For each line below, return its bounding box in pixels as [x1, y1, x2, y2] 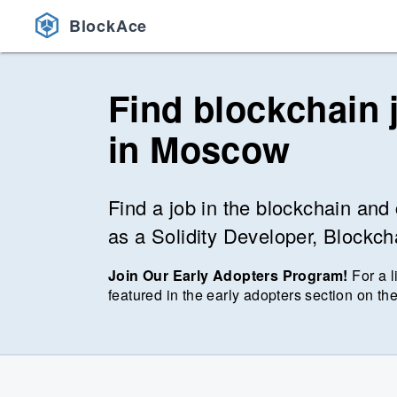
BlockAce [64, 14, 148, 37]
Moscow [150, 123, 291, 174]
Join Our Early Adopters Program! [108, 265, 348, 286]
